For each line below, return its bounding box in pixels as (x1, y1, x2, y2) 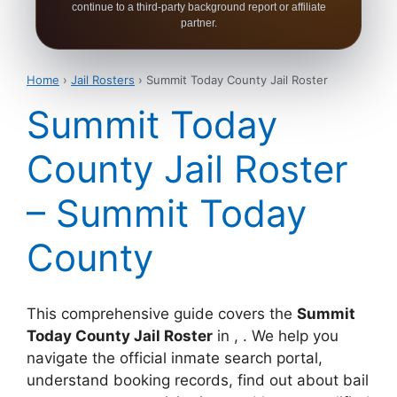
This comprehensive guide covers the (27, 304, 297, 323)
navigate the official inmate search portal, (27, 348, 323, 367)
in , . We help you (213, 326, 339, 345)
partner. (180, 16, 217, 29)
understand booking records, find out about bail (27, 370, 369, 389)
